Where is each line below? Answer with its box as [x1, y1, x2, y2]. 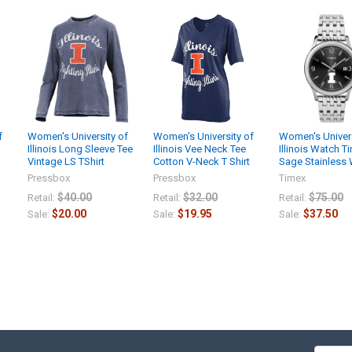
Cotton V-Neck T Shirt [153, 155, 250, 167]
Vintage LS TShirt [27, 155, 105, 167]
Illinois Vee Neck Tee [153, 142, 246, 155]
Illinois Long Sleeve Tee [27, 142, 134, 155]
